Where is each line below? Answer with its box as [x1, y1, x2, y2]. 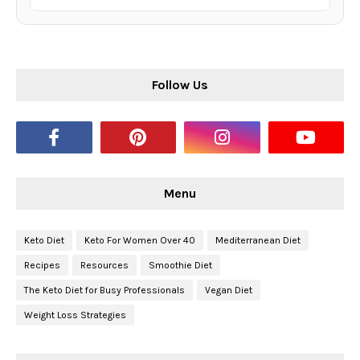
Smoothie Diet [149, 260, 212, 272]
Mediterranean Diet [215, 235, 301, 247]
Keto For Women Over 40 [84, 235, 195, 247]
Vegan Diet [205, 284, 252, 297]
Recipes [24, 260, 60, 272]
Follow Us [152, 77, 208, 93]
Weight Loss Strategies [24, 309, 126, 321]
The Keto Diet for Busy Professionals [24, 284, 185, 297]
